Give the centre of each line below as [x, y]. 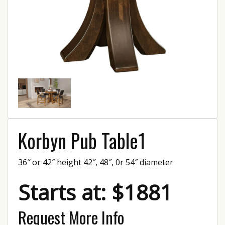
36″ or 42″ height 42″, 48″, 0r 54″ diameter [96, 162]
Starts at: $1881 [95, 192]
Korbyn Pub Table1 [82, 140]
